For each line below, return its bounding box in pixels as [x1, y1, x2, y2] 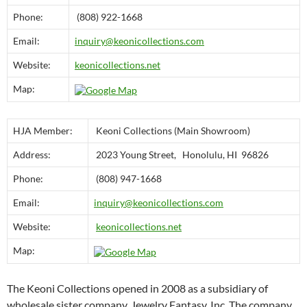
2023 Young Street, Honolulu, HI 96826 [94, 149, 269, 161]
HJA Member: [13, 125, 73, 137]
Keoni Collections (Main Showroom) [94, 125, 250, 137]
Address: [13, 149, 51, 161]
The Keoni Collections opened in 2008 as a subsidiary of [7, 282, 268, 295]
